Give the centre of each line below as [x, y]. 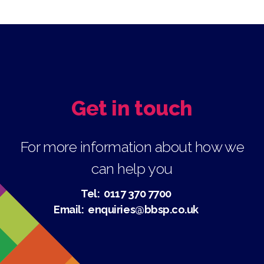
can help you [132, 168]
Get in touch [132, 108]
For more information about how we [132, 146]
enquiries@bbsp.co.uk [143, 209]
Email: [71, 209]
